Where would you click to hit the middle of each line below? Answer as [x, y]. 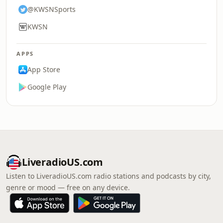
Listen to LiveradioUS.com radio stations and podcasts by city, [109, 176]
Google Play [47, 87]
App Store [44, 69]
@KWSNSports [52, 9]
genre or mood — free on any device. [68, 187]
